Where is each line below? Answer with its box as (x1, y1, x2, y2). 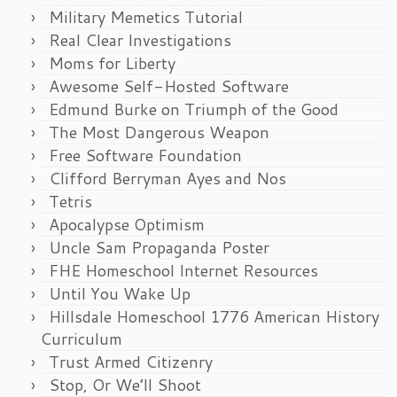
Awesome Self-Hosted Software (49, 74, 289, 98)
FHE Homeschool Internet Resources (49, 259, 318, 283)
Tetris (49, 190, 92, 214)
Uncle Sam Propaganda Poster (49, 236, 269, 260)
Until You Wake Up (49, 282, 191, 306)
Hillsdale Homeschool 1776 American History (49, 305, 379, 329)
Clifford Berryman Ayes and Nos (49, 167, 286, 191)
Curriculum (40, 327, 122, 351)
